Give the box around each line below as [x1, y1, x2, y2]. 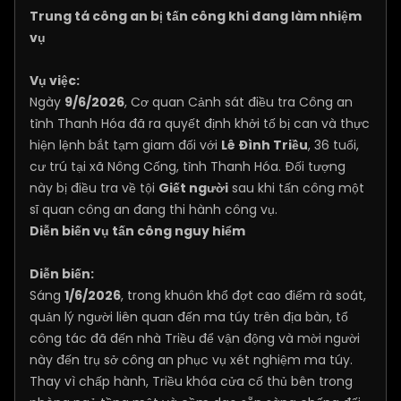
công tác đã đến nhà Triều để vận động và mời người [30, 329, 360, 347]
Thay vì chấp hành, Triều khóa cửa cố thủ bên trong [30, 372, 353, 390]
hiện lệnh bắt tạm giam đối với [30, 136, 221, 154]
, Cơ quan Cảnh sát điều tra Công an [124, 93, 353, 111]
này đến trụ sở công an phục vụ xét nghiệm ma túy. [30, 351, 353, 369]
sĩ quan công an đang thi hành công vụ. [30, 200, 277, 218]
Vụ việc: [30, 72, 80, 90]
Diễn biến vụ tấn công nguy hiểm [30, 222, 245, 240]
